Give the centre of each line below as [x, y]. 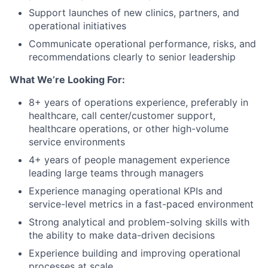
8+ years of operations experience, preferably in [138, 102]
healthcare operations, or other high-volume [129, 129]
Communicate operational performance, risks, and [142, 44]
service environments [77, 142]
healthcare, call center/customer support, [122, 115]
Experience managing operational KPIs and [126, 191]
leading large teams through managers [116, 173]
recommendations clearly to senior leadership [132, 57]
